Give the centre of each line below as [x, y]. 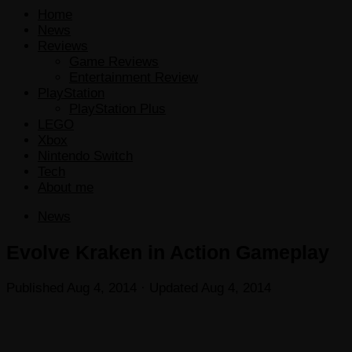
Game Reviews [114, 61]
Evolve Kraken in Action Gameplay [168, 252]
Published [37, 288]
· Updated [169, 288]
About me [66, 187]
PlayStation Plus [117, 108]
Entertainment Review [134, 77]
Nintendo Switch [85, 156]
